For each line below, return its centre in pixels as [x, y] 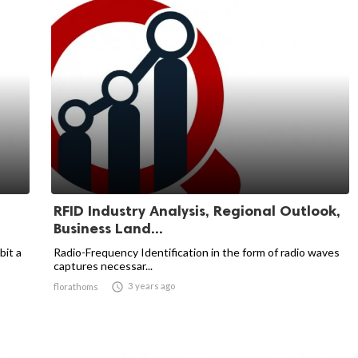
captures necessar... [103, 266]
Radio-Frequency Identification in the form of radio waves [197, 252]
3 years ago [151, 286]
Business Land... [108, 229]
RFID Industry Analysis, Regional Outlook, [197, 211]
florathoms [76, 286]
